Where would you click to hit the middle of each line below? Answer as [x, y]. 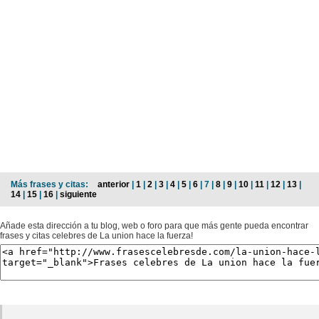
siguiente [78, 194]
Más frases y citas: [51, 184]
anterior [114, 184]
